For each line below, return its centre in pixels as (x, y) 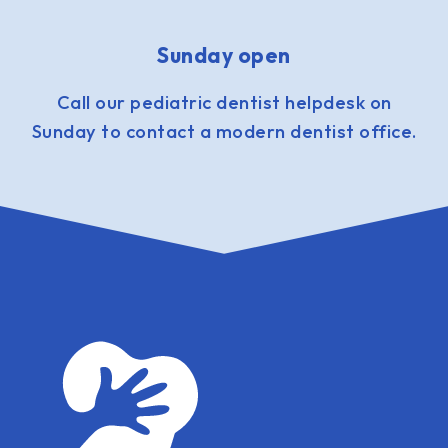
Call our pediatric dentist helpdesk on (224, 102)
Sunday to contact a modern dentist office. (224, 131)
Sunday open (224, 54)
